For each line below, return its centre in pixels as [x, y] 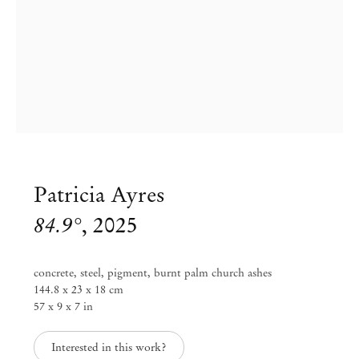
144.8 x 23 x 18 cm [79, 290]
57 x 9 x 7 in [64, 307]
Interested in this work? [109, 348]
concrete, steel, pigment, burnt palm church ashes [153, 273]
